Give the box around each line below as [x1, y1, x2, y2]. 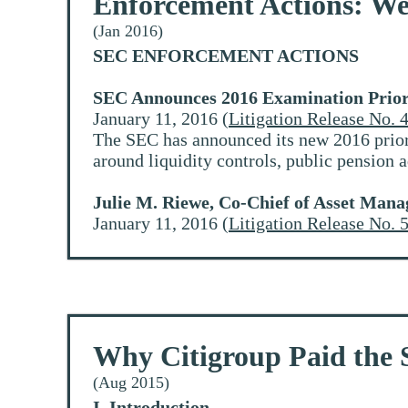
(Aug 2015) [93, 373, 169, 393]
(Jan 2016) [93, 22, 163, 41]
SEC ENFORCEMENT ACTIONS [93, 46, 359, 66]
